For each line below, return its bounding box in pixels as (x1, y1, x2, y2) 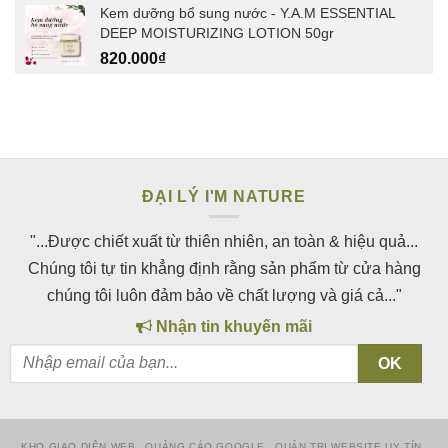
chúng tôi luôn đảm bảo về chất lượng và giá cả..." (46, 287, 402, 305)
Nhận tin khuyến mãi (152, 318, 312, 336)
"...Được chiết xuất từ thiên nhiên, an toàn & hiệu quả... (30, 233, 418, 251)
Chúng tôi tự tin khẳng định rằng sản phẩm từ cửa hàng (27, 260, 421, 278)
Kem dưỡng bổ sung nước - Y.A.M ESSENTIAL (100, 5, 395, 22)
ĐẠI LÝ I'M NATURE (142, 188, 306, 206)
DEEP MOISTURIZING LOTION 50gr (100, 25, 334, 42)
